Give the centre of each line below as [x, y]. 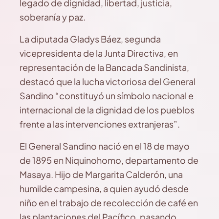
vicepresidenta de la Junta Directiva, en [99, 53]
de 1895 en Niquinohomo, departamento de [109, 160]
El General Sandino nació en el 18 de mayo [105, 146]
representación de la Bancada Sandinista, [104, 67]
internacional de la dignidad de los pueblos [107, 110]
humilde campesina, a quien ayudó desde [104, 188]
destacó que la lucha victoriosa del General [108, 81]
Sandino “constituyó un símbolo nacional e [107, 96]
